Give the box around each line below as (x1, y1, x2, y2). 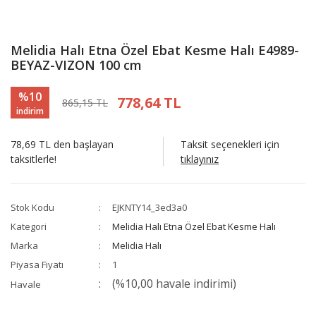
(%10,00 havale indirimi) (112, 276, 237, 292)
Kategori (11, 220, 47, 233)
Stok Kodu (11, 201, 54, 214)
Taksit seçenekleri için (181, 138, 280, 152)
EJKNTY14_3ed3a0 (112, 201, 188, 214)
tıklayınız (181, 152, 219, 166)
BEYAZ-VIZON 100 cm (11, 56, 142, 74)
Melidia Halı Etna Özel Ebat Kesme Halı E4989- (11, 42, 299, 59)
